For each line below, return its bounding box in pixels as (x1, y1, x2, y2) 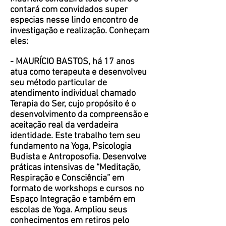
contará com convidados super (10, 5, 128, 15)
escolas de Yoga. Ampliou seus (10, 205, 127, 215)
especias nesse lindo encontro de (10, 15, 138, 26)
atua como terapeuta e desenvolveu (10, 67, 147, 78)
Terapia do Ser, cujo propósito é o (10, 99, 136, 109)
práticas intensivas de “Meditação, (10, 162, 141, 173)
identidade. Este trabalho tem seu (10, 131, 140, 141)
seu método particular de (10, 78, 107, 88)
